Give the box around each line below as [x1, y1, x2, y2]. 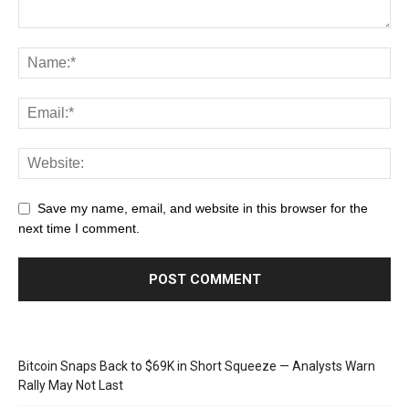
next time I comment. [18, 220, 140, 236]
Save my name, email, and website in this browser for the [37, 200, 368, 215]
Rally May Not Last [18, 377, 123, 393]
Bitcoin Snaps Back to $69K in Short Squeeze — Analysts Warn [18, 358, 375, 373]
